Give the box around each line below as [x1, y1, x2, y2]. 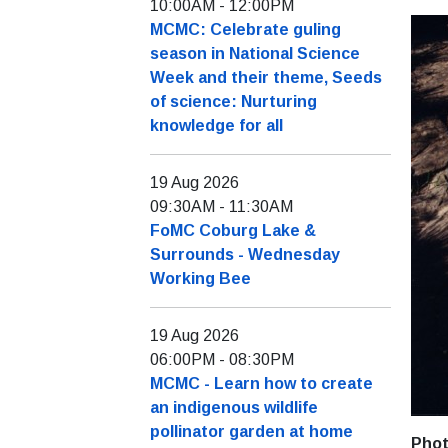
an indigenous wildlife [150, 399, 318, 416]
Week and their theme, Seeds [150, 69, 382, 86]
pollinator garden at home [150, 423, 353, 440]
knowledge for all [150, 117, 283, 134]
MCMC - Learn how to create [150, 375, 373, 392]
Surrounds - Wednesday [150, 246, 340, 263]
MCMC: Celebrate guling [150, 21, 341, 38]
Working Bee [150, 270, 251, 287]
